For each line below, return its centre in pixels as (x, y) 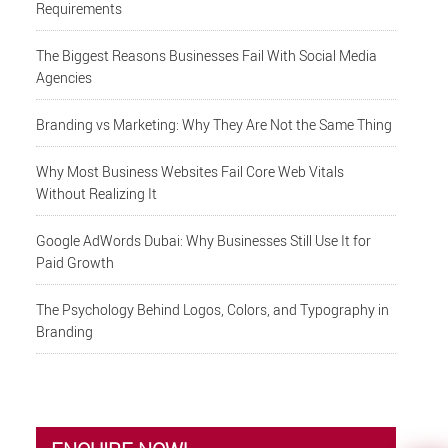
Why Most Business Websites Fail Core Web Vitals (190, 172)
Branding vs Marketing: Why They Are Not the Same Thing (214, 125)
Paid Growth (75, 263)
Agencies (64, 78)
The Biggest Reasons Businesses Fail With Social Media (207, 56)
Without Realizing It (97, 194)
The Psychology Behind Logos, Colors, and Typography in (213, 310)
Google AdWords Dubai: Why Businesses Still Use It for (204, 241)
